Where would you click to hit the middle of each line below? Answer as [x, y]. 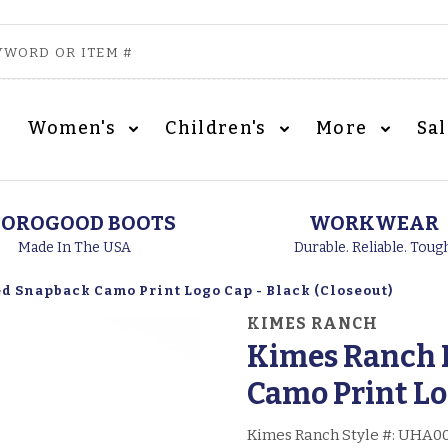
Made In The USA [74, 247]
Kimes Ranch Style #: [323, 435]
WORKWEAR [374, 223]
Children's [218, 128]
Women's [73, 128]
